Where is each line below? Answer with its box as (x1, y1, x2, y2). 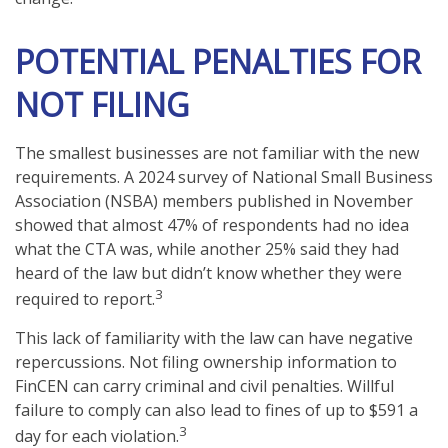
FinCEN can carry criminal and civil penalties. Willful (15, 375, 394, 398)
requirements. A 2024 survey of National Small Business (15, 166, 433, 189)
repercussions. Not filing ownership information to (15, 351, 397, 374)
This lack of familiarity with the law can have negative (15, 327, 413, 350)
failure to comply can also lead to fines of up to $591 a (15, 399, 418, 422)
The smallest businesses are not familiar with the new (15, 142, 419, 165)
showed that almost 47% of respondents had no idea (15, 214, 409, 237)
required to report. (15, 288, 155, 311)
